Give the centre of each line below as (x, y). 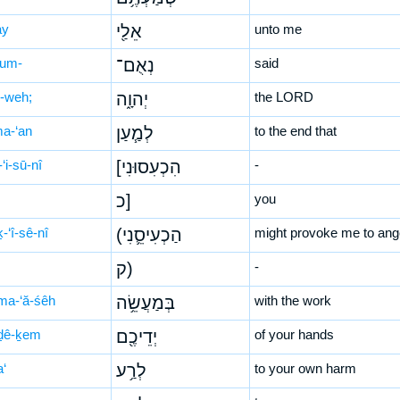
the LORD (283, 97)
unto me (278, 29)
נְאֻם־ (135, 65)
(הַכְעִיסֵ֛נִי (152, 235)
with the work (292, 300)
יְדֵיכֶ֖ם (136, 337)
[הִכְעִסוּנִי (151, 167)
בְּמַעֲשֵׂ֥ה (145, 303)
